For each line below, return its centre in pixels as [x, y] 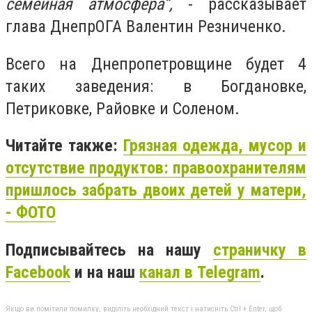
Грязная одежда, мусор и [215, 146]
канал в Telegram [200, 272]
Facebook [38, 272]
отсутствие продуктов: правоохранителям [156, 168]
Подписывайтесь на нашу [109, 250]
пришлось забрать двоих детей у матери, [156, 190]
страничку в [260, 250]
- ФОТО [31, 213]
